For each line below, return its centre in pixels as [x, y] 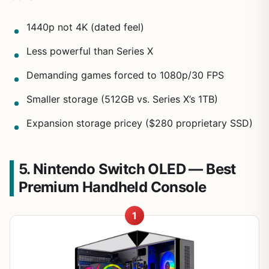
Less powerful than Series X [90, 51]
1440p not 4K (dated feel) [85, 27]
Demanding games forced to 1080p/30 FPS [125, 75]
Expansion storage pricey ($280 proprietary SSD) [140, 123]
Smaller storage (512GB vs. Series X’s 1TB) [122, 99]
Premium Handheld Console [112, 187]
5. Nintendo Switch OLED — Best [127, 169]
